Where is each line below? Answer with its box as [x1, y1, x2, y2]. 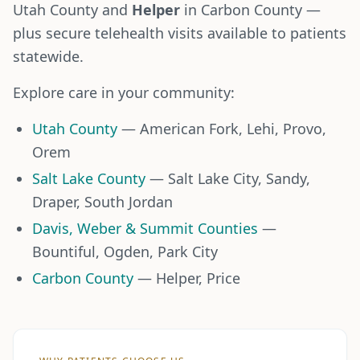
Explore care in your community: [13, 83, 235, 102]
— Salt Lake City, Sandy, [145, 169, 310, 188]
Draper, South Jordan [32, 192, 173, 211]
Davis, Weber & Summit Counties [32, 219, 258, 238]
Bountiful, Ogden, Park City [32, 242, 218, 261]
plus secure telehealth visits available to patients [13, 23, 346, 43]
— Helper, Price [133, 268, 240, 288]
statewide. [13, 47, 84, 66]
